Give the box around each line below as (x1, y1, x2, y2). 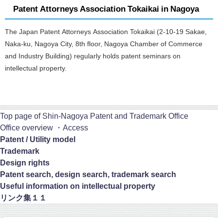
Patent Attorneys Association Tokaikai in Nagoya (13, 4, 199, 13)
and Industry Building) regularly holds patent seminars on (5, 53, 181, 60)
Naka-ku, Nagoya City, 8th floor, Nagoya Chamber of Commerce (5, 40, 202, 48)
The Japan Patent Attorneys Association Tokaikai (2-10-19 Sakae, (5, 28, 207, 36)
